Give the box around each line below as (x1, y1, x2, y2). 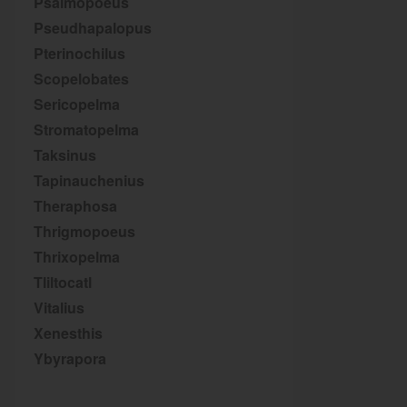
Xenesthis (34, 323, 103, 343)
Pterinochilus (34, 43, 125, 64)
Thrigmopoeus (34, 221, 135, 242)
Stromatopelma (34, 119, 139, 140)
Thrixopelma (34, 246, 120, 267)
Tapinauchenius (34, 170, 144, 191)
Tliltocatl (34, 272, 92, 293)
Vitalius (34, 297, 84, 318)
